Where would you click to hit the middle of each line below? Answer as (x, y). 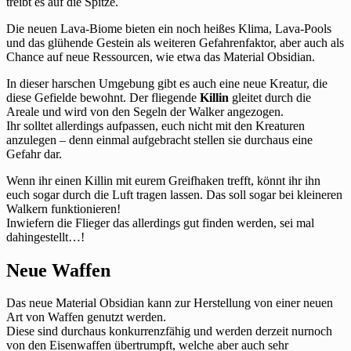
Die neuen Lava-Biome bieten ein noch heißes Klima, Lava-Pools (169, 28)
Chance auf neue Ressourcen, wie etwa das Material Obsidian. (161, 56)
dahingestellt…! (45, 237)
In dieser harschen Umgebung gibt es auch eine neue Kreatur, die (167, 83)
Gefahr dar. (34, 154)
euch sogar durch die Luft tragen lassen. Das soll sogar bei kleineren (174, 194)
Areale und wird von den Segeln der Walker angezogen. (145, 111)
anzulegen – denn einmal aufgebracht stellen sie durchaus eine (159, 139)
